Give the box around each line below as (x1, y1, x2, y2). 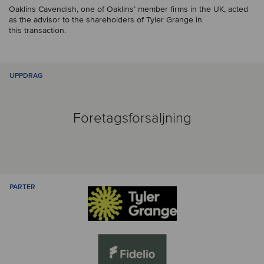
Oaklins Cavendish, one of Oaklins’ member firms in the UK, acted (9, 4, 248, 14)
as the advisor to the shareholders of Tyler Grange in (9, 15, 202, 25)
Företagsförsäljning (72, 109, 192, 127)
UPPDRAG (9, 71, 43, 80)
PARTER (9, 183, 35, 192)
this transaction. (9, 25, 66, 35)
